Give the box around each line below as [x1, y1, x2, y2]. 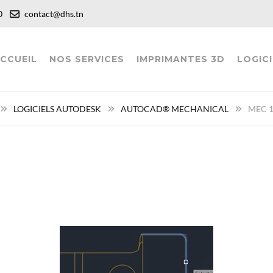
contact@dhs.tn [23, 9, 83, 19]
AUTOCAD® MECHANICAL [121, 104, 229, 114]
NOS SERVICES [49, 54, 124, 65]
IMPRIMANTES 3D [136, 54, 225, 65]
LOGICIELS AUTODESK [13, 104, 101, 114]
